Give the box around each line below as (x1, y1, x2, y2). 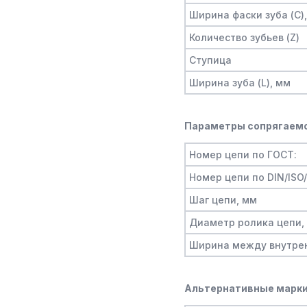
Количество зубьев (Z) (189, 32, 299, 43)
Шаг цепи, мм (189, 194, 257, 206)
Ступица (189, 54, 232, 66)
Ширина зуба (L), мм (189, 77, 291, 88)
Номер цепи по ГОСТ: (189, 149, 297, 160)
